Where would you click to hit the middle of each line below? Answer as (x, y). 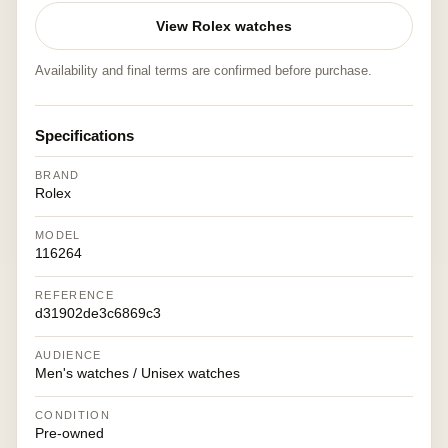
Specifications (84, 135)
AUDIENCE (68, 355)
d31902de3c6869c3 (98, 313)
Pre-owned (69, 433)
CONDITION (72, 415)
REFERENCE (74, 295)
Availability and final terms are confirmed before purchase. (203, 70)
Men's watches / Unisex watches (137, 373)
